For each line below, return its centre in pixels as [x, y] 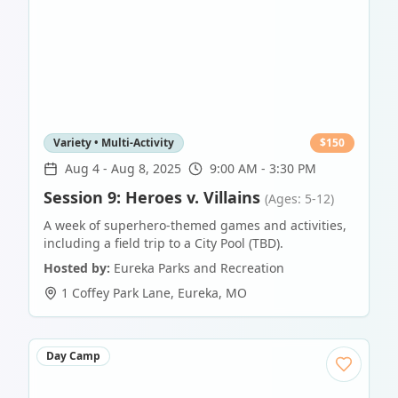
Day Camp [73, 356]
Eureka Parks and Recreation [199, 268]
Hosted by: [77, 268]
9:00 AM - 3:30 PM [263, 169]
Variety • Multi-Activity [114, 143]
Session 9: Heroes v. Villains [152, 198]
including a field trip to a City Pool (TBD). [163, 243]
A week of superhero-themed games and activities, [195, 226]
